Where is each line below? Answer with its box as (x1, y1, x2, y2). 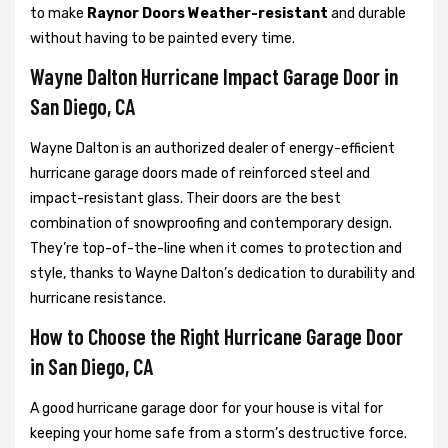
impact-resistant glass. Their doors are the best (30, 190, 341, 208)
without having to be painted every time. (30, 30, 295, 48)
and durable (328, 5, 406, 23)
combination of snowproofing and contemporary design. (30, 215, 392, 233)
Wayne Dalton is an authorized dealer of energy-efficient (30, 140, 395, 158)
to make (30, 5, 87, 23)
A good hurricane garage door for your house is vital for (30, 400, 383, 418)
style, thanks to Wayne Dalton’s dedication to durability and (30, 265, 415, 283)
